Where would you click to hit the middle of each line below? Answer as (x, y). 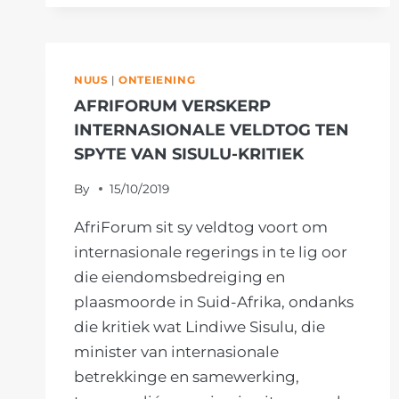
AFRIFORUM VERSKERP (172, 106)
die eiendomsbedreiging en (179, 277)
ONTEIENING (157, 80)
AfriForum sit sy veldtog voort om (201, 227)
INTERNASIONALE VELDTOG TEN (212, 130)
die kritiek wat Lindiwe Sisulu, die (199, 326)
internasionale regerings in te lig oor (211, 252)
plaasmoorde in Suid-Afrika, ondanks (214, 301)
